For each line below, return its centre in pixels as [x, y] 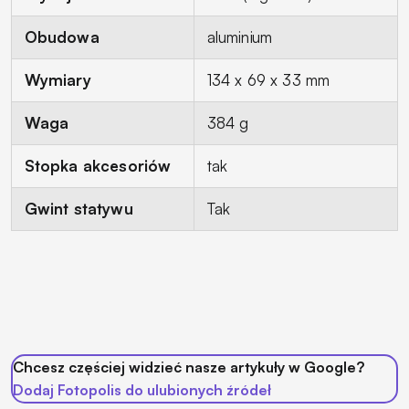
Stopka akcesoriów [98, 165]
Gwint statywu [79, 208]
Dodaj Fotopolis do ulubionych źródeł [142, 389]
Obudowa [62, 37]
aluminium [240, 37]
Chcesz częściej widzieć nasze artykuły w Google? [189, 367]
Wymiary [58, 79]
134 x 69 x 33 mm [268, 79]
